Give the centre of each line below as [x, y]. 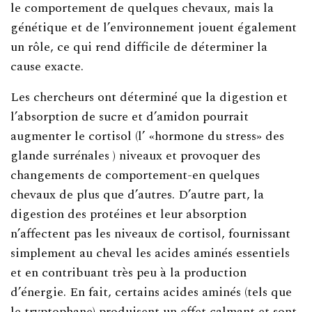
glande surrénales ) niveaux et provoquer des [136, 155]
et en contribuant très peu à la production [129, 272]
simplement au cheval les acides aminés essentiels [150, 253]
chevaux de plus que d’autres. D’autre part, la [138, 194]
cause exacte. [47, 66]
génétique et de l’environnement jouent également [154, 27]
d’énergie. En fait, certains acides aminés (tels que [151, 292]
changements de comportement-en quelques [135, 175]
